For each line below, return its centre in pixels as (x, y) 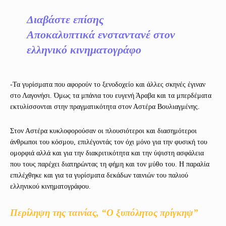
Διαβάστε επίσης (65, 19)
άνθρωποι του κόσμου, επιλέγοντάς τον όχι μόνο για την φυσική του (109, 142)
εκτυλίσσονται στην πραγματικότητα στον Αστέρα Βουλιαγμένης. (105, 106)
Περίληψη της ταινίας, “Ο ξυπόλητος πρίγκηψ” (104, 212)
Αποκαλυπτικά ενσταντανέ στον (101, 34)
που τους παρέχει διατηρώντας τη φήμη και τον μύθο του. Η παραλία (110, 164)
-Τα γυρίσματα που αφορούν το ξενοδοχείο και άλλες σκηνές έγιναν (108, 84)
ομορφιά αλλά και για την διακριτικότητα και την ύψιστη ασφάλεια (107, 153)
